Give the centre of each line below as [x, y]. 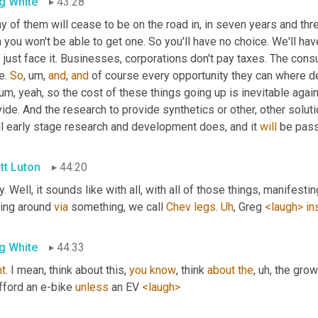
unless [92, 287]
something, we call [117, 207]
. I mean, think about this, [67, 270]
